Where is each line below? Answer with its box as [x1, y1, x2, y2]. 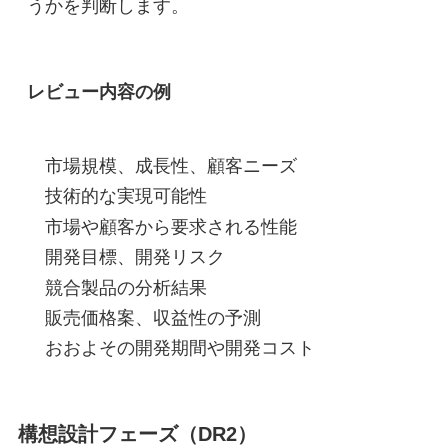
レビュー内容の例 [26, 81, 171, 102]
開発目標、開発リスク [44, 247, 225, 268]
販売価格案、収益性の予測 [44, 307, 261, 328]
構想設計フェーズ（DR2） [17, 422, 257, 445]
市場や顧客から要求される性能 [44, 216, 297, 237]
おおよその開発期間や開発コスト [44, 338, 315, 359]
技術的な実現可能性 [44, 186, 207, 207]
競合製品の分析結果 [44, 277, 207, 298]
